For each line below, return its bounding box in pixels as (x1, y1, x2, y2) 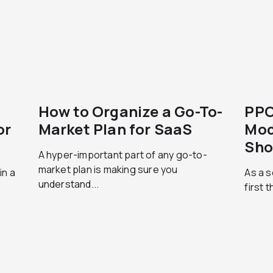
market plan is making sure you (38, 163, 178, 176)
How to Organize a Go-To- (38, 101, 223, 121)
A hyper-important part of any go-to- (38, 148, 207, 161)
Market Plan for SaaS (38, 119, 193, 139)
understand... (38, 177, 99, 191)
